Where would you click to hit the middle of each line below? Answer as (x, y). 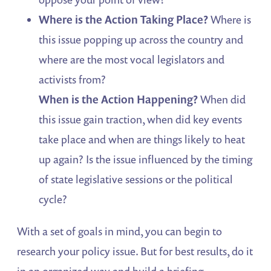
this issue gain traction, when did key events (141, 119)
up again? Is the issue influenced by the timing (146, 159)
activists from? (73, 80)
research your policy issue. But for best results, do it (135, 251)
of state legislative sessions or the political (136, 179)
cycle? (53, 199)
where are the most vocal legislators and (132, 60)
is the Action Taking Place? (141, 20)
